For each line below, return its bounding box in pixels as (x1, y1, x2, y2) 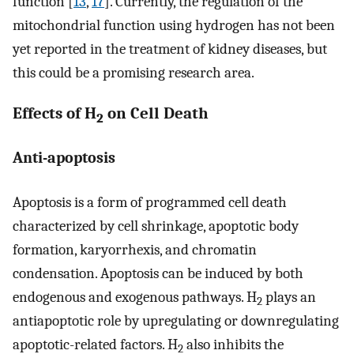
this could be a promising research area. (13, 64, 254, 82)
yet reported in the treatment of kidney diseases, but (13, 40, 327, 58)
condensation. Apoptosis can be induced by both (13, 265, 303, 283)
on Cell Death (104, 104, 209, 123)
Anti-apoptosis (13, 148, 115, 167)
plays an (262, 288, 316, 307)
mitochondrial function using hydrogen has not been (13, 17, 335, 35)
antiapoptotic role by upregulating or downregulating (13, 312, 339, 330)
